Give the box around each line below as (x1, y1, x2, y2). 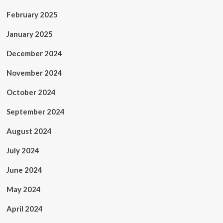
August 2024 (6, 126, 52, 135)
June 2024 (6, 165, 42, 174)
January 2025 (6, 29, 53, 38)
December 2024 (6, 49, 62, 58)
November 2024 (6, 68, 62, 77)
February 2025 (6, 10, 58, 19)
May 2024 (6, 185, 41, 194)
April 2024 (6, 204, 43, 213)
